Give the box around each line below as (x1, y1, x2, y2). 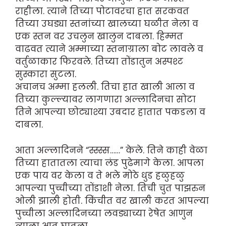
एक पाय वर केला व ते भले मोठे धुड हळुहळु (15, 169, 185, 182)
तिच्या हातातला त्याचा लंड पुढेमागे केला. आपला (15, 156, 204, 169)
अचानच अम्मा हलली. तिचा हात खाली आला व (15, 81, 195, 93)
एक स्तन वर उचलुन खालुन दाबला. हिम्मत (15, 30, 183, 43)
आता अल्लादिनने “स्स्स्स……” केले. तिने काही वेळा (15, 144, 207, 156)
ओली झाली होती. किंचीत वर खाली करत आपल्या (15, 194, 209, 207)
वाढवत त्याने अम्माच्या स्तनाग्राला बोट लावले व (15, 43, 203, 55)
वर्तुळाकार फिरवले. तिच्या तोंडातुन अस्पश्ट (15, 55, 183, 68)
